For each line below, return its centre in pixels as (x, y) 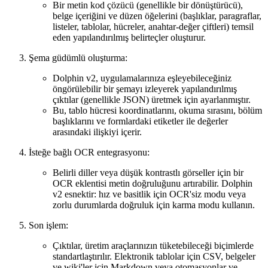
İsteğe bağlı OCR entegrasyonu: (89, 153)
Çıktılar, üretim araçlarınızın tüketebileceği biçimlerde (153, 246)
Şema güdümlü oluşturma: (78, 58)
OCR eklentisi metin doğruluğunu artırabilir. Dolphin (153, 184)
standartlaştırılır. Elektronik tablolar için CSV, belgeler (154, 257)
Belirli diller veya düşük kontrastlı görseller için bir (148, 173)
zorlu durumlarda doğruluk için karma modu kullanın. (154, 205)
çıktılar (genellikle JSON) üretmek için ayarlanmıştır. (152, 100)
